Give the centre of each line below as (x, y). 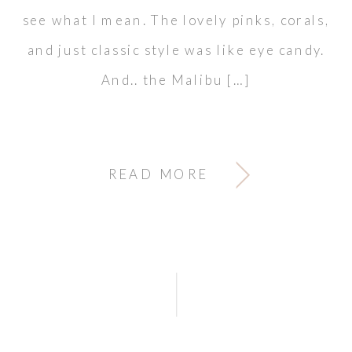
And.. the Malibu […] (176, 79)
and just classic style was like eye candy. (176, 50)
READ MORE (159, 174)
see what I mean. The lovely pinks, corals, (176, 20)
